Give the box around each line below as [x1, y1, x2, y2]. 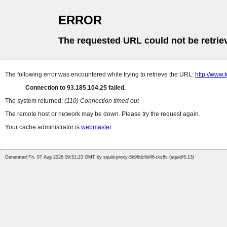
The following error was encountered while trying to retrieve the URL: [5, 71, 195, 79]
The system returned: [5, 97, 64, 105]
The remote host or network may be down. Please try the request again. [5, 110, 200, 118]
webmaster [81, 124, 111, 131]
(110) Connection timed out [64, 97, 139, 105]
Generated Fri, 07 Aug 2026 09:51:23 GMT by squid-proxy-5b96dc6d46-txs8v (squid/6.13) [5, 155, 194, 160]
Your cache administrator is [5, 124, 81, 131]
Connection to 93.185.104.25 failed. [25, 84, 126, 92]
